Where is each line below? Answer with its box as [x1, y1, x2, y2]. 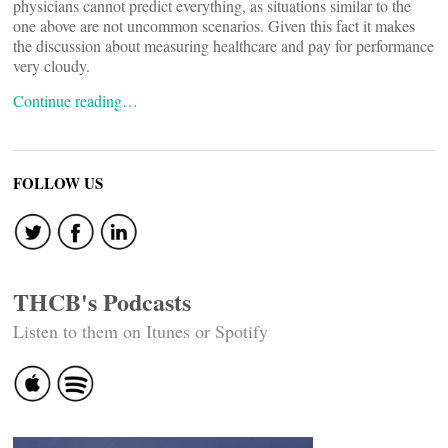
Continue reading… [13, 90, 138, 111]
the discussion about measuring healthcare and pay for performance [13, 35, 434, 56]
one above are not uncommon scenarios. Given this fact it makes [13, 15, 415, 36]
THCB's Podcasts [13, 284, 191, 319]
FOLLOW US [13, 172, 103, 194]
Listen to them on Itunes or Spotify [13, 319, 268, 343]
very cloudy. [13, 55, 90, 76]
